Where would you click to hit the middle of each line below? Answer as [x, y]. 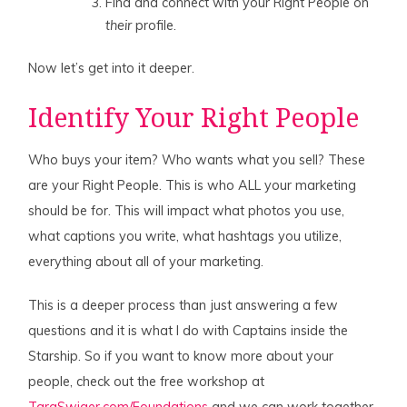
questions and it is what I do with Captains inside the [189, 331]
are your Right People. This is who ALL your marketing [193, 186]
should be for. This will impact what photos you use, [187, 211]
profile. [154, 26]
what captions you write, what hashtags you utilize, [185, 237]
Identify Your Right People [194, 119]
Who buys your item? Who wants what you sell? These [197, 160]
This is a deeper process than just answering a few [184, 306]
